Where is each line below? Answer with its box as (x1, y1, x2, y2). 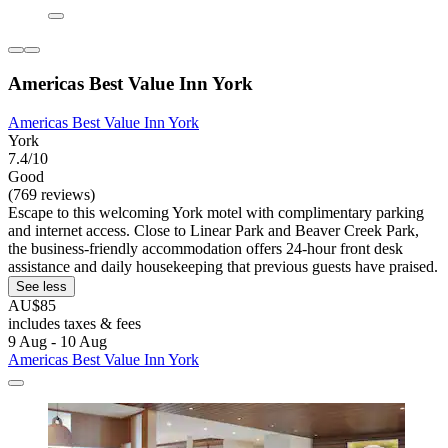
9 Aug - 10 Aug (8, 332, 107, 350)
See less (16, 278, 67, 294)
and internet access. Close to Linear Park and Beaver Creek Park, (8, 221, 419, 239)
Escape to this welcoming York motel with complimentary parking (8, 203, 424, 221)
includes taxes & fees (8, 314, 141, 332)
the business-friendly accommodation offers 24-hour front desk (8, 239, 403, 257)
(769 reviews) (8, 185, 95, 203)
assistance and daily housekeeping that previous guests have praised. (8, 257, 438, 275)
